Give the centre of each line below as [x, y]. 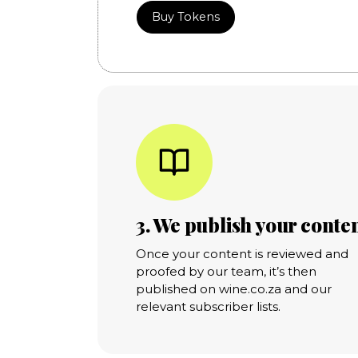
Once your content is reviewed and [242, 253]
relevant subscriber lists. [208, 306]
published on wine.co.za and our [233, 288]
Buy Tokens [185, 16]
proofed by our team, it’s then [226, 271]
